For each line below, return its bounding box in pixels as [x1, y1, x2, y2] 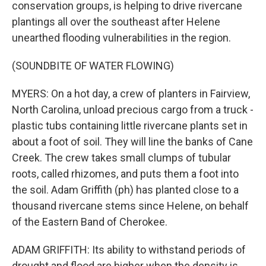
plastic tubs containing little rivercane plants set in [12, 119, 248, 132]
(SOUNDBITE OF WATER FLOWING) [12, 59, 174, 72]
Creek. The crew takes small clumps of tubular [12, 151, 231, 164]
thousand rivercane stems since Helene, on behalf [12, 199, 249, 212]
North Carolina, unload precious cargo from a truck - [12, 103, 254, 116]
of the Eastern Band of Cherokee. [12, 216, 167, 228]
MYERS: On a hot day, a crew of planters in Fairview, [12, 87, 250, 100]
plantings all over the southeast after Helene [12, 15, 220, 28]
